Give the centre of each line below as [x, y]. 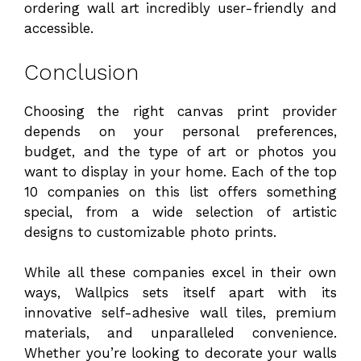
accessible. [59, 29]
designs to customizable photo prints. [150, 232]
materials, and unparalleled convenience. [180, 333]
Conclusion [81, 72]
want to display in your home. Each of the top [180, 171]
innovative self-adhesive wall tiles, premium [180, 313]
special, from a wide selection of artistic [180, 212]
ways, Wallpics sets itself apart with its [180, 293]
